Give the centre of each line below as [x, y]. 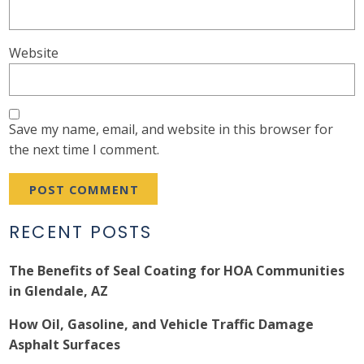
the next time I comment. [84, 150]
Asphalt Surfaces [65, 345]
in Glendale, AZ [59, 291]
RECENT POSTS [81, 232]
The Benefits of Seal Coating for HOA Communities [177, 271]
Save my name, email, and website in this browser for [171, 130]
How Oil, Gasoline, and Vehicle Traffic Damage [162, 325]
